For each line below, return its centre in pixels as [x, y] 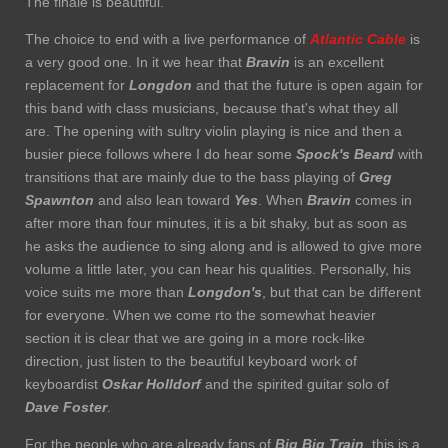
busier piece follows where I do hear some [160, 154]
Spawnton [59, 200]
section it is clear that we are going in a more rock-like [195, 338]
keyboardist [63, 384]
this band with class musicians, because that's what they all [211, 108]
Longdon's [225, 292]
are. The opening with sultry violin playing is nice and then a [213, 131]
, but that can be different [341, 292]
